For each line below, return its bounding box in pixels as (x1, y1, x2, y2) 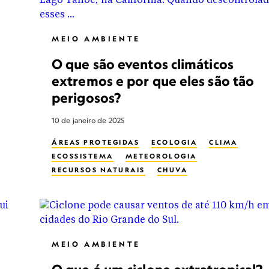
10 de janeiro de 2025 (52, 116, 125, 125)
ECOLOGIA (151, 138, 197, 147)
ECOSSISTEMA (52, 152, 113, 160)
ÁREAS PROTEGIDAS (52, 138, 139, 147)
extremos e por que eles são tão (52, 73, 255, 89)
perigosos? (52, 89, 121, 106)
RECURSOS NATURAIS (52, 166, 145, 174)
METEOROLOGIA (125, 152, 197, 160)
